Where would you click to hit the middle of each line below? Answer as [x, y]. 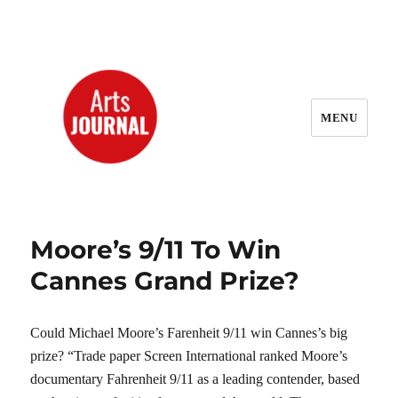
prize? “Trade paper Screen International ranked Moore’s [189, 356]
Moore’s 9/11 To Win [156, 250]
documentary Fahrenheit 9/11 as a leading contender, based [195, 379]
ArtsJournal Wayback [146, 222]
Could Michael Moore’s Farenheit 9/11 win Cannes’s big [189, 333]
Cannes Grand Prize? [165, 281]
